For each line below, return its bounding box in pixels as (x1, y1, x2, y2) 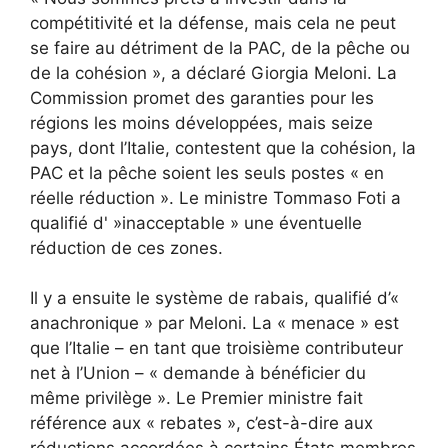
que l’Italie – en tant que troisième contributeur (30, 338, 403, 359)
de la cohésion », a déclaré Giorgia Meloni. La (30, 62, 397, 83)
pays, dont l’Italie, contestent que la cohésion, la (30, 137, 416, 158)
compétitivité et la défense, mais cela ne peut (30, 12, 396, 33)
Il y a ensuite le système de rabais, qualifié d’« (30, 288, 399, 309)
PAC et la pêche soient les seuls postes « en (30, 162, 384, 183)
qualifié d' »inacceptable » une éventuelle (30, 212, 362, 233)
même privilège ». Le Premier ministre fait (30, 388, 363, 409)
